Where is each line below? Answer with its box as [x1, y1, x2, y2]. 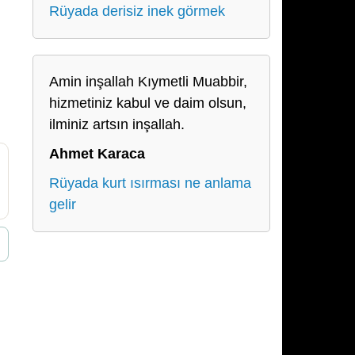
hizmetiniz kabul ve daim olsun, [49, 95, 246, 111]
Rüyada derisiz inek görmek [49, 3, 225, 19]
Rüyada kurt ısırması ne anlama [49, 175, 251, 191]
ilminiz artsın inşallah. [49, 116, 185, 132]
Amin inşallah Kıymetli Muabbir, [49, 74, 247, 90]
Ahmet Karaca [49, 146, 145, 162]
